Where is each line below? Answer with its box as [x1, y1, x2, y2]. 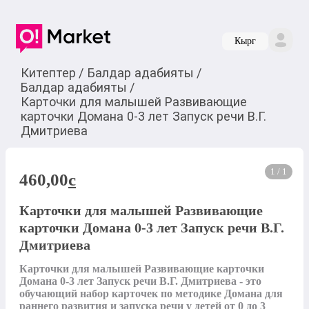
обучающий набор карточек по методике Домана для [19, 288, 283, 300]
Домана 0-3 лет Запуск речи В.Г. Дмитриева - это [19, 275, 261, 288]
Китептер [20, 65, 76, 80]
